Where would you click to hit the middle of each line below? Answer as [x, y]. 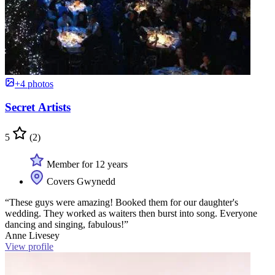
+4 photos [34, 83]
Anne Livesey [32, 236]
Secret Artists [38, 107]
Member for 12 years [86, 165]
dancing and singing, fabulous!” [67, 225]
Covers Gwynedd [80, 182]
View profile [29, 247]
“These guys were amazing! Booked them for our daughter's [122, 203]
